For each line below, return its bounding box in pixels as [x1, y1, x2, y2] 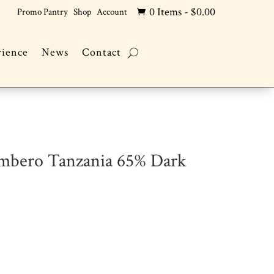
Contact [81, 45, 121, 60]
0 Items [149, 5, 182, 19]
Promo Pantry [17, 6, 68, 18]
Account [97, 6, 128, 18]
